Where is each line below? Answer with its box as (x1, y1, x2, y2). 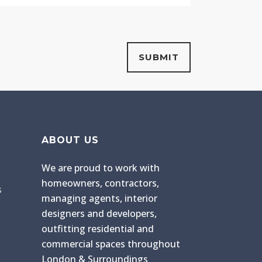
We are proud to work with (42, 161, 160, 174)
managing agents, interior (42, 191, 157, 205)
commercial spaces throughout (42, 237, 180, 250)
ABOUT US (42, 134, 99, 146)
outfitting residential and (42, 222, 154, 235)
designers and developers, (42, 206, 157, 220)
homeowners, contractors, (42, 176, 159, 189)
